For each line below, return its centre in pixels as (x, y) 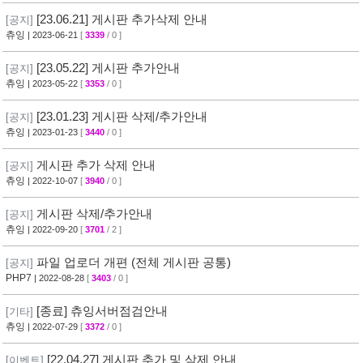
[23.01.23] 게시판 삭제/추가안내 (122, 116)
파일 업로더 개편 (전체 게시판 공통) (134, 262)
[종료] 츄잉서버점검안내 (102, 311)
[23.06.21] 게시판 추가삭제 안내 (122, 19)
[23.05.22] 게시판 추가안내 (108, 68)
